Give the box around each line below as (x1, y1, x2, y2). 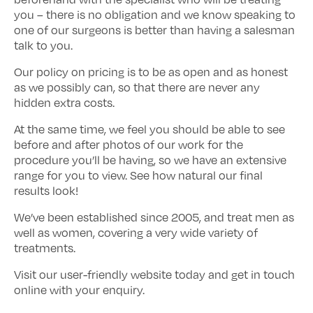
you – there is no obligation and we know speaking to (14, 8, 296, 22)
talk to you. (14, 38, 73, 52)
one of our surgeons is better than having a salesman (14, 23, 295, 37)
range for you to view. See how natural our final (14, 168, 263, 182)
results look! (14, 184, 78, 198)
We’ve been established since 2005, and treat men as (14, 210, 294, 224)
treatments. (14, 241, 75, 255)
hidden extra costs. (14, 96, 115, 110)
